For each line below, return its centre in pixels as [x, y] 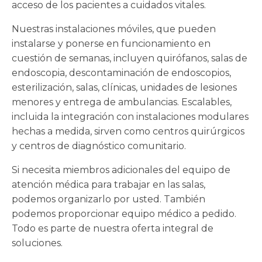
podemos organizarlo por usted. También [108, 199]
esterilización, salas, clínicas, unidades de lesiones [124, 87]
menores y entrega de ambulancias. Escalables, [122, 102]
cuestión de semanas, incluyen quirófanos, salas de [130, 58]
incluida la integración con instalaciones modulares [130, 117]
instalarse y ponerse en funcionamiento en [111, 44]
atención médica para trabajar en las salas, [108, 185]
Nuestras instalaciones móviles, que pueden [114, 29]
